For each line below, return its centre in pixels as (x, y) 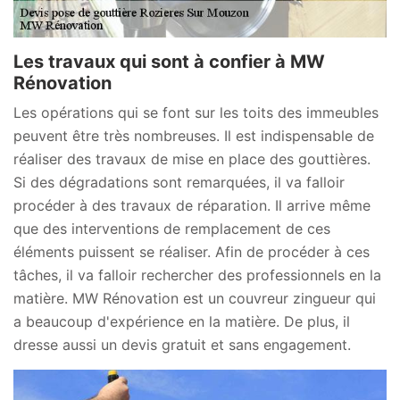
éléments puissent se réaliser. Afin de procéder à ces (192, 252)
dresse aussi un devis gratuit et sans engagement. (182, 345)
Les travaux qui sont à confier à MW (169, 62)
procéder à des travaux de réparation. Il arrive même (192, 206)
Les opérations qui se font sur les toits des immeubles (196, 113)
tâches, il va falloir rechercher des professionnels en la (197, 275)
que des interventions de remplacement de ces (172, 229)
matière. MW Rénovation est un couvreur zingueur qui (195, 299)
